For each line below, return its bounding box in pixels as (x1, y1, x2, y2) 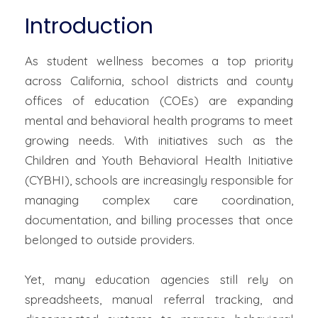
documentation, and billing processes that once (25, 212, 293, 228)
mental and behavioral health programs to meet (25, 113, 293, 128)
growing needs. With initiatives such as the (25, 133, 293, 148)
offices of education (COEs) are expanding (25, 93, 293, 109)
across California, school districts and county (25, 73, 293, 89)
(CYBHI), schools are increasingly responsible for (25, 172, 293, 188)
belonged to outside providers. (25, 232, 194, 248)
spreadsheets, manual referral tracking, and (25, 292, 293, 307)
